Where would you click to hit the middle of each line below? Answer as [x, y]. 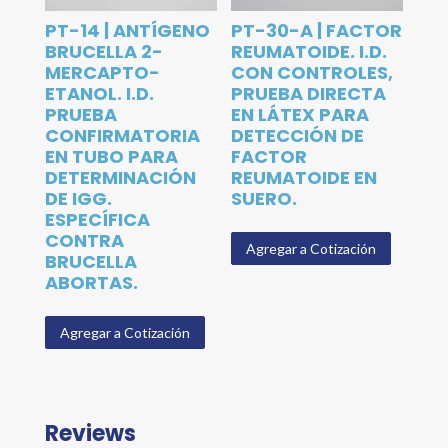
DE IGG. [78, 198]
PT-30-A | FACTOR [317, 30]
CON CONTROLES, [312, 72]
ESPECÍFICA [97, 219]
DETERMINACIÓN [120, 177]
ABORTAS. [91, 282]
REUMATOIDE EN [304, 177]
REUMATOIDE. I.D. [309, 51]
